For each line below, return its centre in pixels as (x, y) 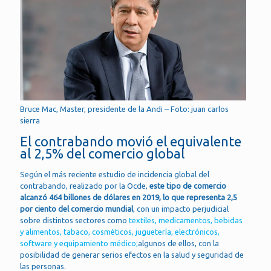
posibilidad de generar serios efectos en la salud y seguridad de (132, 254)
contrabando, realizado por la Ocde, (85, 185)
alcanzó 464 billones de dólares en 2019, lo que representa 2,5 (129, 197)
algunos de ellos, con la (178, 243)
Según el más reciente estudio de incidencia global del (115, 174)
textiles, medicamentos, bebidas (186, 220)
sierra (30, 120)
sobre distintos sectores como (74, 220)
